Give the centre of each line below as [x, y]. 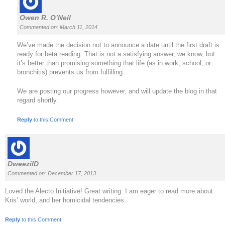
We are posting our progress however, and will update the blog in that [117, 91]
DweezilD [23, 163]
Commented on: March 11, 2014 [59, 27]
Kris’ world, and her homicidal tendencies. [66, 200]
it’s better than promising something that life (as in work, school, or [114, 63]
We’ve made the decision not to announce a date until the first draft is [118, 45]
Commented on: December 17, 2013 [52, 173]
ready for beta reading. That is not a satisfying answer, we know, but [116, 54]
